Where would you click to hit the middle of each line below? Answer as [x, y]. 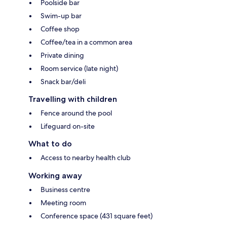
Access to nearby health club [86, 157]
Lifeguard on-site [68, 126]
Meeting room [63, 202]
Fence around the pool [76, 113]
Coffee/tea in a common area [86, 42]
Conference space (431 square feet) [97, 216]
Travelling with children [73, 99]
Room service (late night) [79, 68]
